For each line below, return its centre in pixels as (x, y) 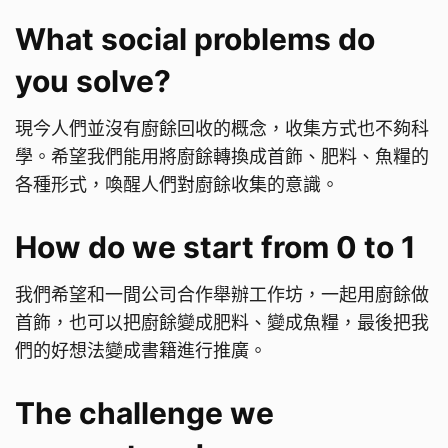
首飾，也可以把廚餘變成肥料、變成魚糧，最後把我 (222, 322)
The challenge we (144, 412)
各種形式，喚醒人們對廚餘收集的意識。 (177, 184)
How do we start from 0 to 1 (215, 246)
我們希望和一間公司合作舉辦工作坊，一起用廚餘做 (222, 294)
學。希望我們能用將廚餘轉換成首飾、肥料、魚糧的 (222, 156)
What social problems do (195, 39)
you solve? (93, 81)
